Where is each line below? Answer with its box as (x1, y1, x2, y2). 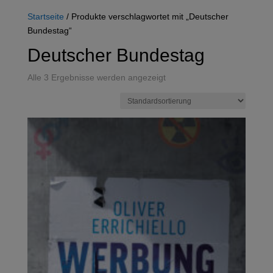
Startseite (27, 10, 64, 22)
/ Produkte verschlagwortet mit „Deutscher (63, 10, 229, 22)
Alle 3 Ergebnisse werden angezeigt (27, 71, 166, 83)
